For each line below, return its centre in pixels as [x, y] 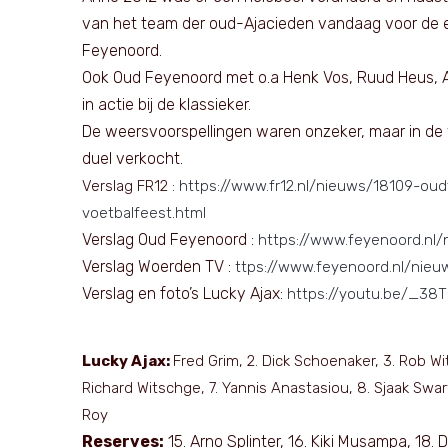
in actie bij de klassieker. [166, 104]
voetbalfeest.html [144, 213]
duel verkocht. [132, 158]
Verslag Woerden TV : [158, 266]
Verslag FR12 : [130, 186]
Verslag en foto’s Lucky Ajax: [184, 293]
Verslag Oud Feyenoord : [170, 239]
